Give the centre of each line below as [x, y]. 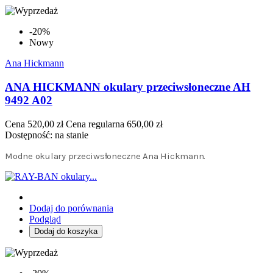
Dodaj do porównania [71, 208]
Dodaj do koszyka [66, 231]
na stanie [72, 135]
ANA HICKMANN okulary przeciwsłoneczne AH [128, 87]
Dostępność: [30, 135]
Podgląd [45, 219]
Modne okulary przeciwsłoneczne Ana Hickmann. [105, 156]
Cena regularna [95, 124]
